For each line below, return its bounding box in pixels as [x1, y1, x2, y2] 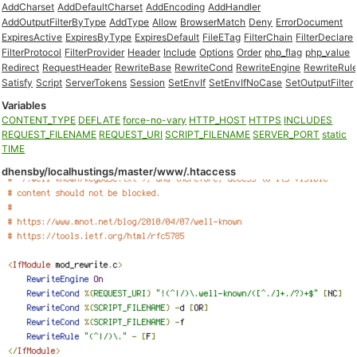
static [322, 128, 347, 140]
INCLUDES [284, 114, 333, 126]
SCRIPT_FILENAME [165, 128, 251, 140]
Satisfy [2, 76, 33, 88]
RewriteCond [175, 61, 233, 73]
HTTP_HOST [189, 114, 247, 126]
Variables [2, 99, 47, 112]
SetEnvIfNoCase [209, 76, 283, 88]
